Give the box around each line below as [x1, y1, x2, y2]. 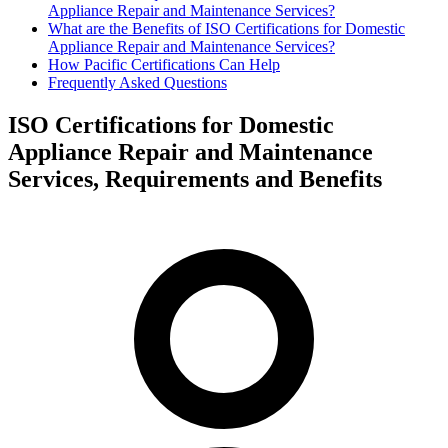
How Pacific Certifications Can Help [48, 56, 280, 73]
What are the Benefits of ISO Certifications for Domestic [48, 20, 405, 37]
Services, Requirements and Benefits [8, 165, 382, 192]
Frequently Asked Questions [48, 74, 227, 91]
